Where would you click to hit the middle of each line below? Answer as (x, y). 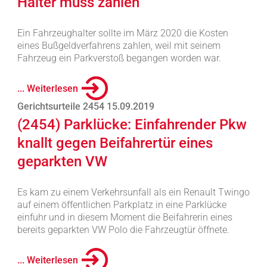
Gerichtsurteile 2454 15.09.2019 (86, 106)
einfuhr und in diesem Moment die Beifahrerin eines (125, 217)
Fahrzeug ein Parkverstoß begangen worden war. (119, 58)
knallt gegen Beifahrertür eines (115, 143)
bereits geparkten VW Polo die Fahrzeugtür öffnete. (123, 230)
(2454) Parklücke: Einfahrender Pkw (132, 125)
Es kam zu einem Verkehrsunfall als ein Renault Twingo (133, 192)
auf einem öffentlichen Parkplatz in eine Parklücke (122, 205)
